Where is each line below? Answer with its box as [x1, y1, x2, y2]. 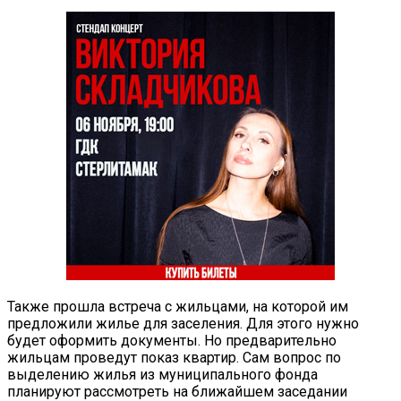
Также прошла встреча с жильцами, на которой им [7, 297, 348, 315]
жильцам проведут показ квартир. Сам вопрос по [7, 348, 341, 366]
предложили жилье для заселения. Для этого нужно [7, 314, 359, 332]
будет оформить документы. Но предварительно [7, 331, 337, 349]
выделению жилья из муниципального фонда [7, 365, 318, 383]
